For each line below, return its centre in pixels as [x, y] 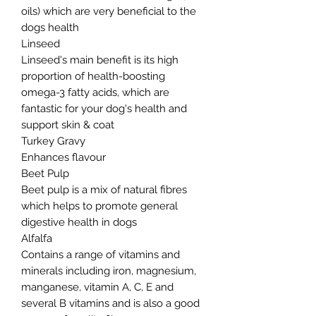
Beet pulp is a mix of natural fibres [104, 189]
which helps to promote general [99, 206]
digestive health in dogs [79, 222]
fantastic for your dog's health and [104, 108]
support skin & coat [68, 124]
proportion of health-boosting [93, 76]
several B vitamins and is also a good [110, 303]
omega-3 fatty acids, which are [95, 92]
